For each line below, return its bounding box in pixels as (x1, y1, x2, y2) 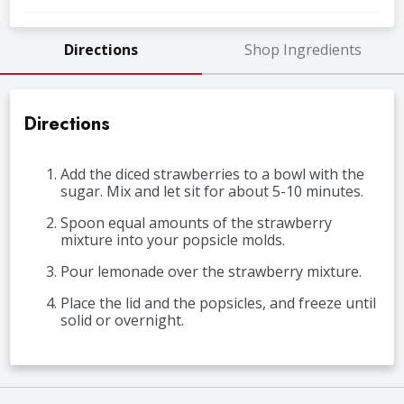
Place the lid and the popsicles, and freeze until (60, 293, 377, 314)
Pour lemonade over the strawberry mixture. (60, 262, 363, 282)
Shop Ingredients (244, 40, 362, 60)
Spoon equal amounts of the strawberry (60, 213, 333, 234)
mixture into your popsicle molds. (60, 230, 289, 251)
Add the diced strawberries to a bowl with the (60, 164, 365, 185)
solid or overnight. (60, 310, 188, 331)
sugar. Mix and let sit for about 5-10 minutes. (60, 181, 364, 202)
